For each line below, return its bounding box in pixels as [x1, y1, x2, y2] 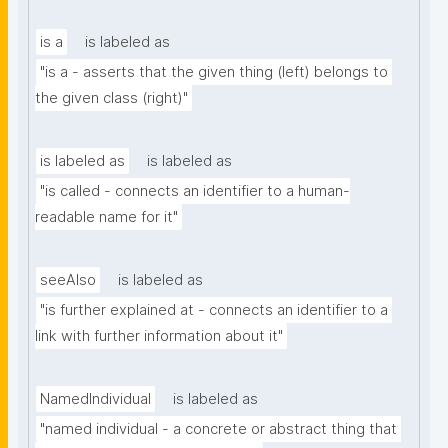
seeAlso [40, 271, 96, 290]
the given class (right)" [35, 89, 188, 108]
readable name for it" [35, 208, 178, 227]
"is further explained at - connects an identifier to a [40, 301, 388, 320]
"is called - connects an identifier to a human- [40, 182, 350, 201]
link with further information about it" [35, 327, 283, 346]
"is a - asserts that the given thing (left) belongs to [40, 63, 388, 82]
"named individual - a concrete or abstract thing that [40, 420, 397, 439]
